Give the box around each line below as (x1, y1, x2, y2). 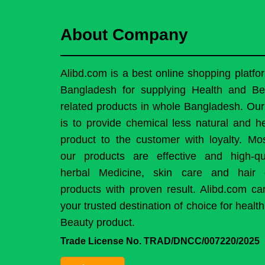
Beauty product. (60, 216, 135, 228)
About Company (60, 25, 188, 44)
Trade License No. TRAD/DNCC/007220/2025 (60, 235, 260, 246)
